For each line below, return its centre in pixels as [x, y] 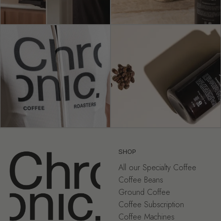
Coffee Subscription [151, 205]
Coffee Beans [141, 180]
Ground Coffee [144, 192]
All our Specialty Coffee [157, 168]
